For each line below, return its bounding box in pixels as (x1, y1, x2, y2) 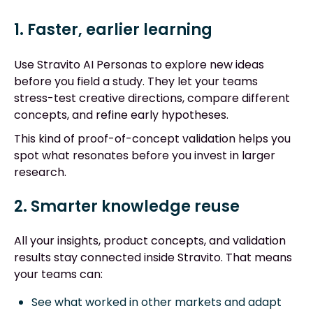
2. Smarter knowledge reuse (14, 196, 240, 218)
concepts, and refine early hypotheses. (14, 106, 228, 123)
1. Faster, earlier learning (14, 19, 212, 41)
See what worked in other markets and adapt (31, 294, 282, 311)
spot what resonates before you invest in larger (14, 147, 275, 163)
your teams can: (14, 266, 103, 283)
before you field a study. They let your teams (14, 73, 258, 89)
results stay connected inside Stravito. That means (14, 249, 292, 266)
